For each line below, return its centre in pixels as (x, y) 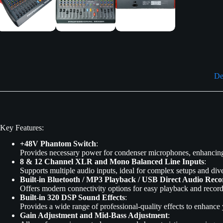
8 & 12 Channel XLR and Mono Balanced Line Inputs (112, 162)
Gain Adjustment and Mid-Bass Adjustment (94, 216)
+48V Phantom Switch (58, 144)
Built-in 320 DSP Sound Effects (72, 198)
